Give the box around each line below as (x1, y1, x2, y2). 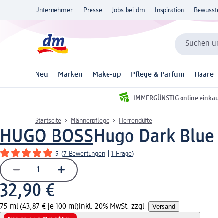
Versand (152, 202, 175, 210)
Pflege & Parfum (131, 71, 184, 79)
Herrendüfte (119, 117, 152, 124)
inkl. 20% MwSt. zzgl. (79, 202, 148, 211)
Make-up (92, 71, 121, 79)
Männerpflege (71, 117, 109, 124)
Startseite (35, 117, 61, 124)
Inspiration (155, 7, 184, 14)
